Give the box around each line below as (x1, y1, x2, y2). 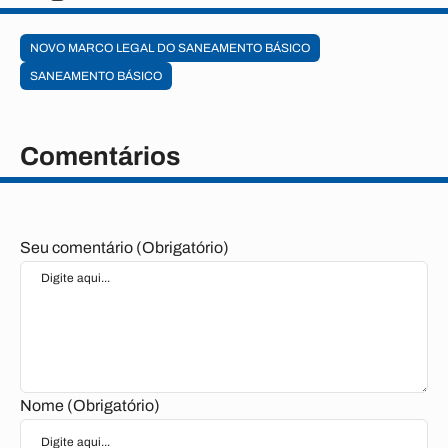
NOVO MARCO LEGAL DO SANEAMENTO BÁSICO (30, 41, 310, 55)
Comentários (20, 142, 180, 170)
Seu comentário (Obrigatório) (20, 239, 229, 256)
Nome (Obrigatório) (20, 397, 160, 414)
